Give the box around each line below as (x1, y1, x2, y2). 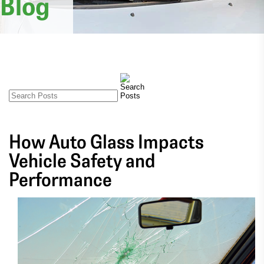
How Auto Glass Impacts (9, 128, 204, 153)
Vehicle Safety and (9, 147, 155, 172)
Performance (9, 166, 112, 191)
